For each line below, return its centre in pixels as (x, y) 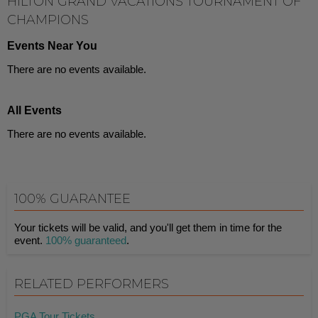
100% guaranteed (86, 240)
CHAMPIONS (48, 20)
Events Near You (52, 46)
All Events (34, 110)
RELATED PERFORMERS (92, 284)
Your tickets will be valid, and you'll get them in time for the (148, 227)
